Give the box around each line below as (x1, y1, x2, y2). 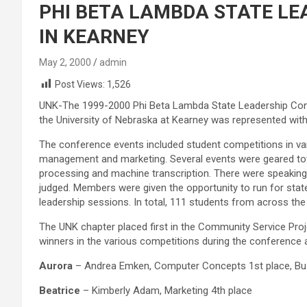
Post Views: (55, 79, 105, 90)
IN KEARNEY (39, 25, 149, 48)
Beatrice (39, 284, 80, 297)
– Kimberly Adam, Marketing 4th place (80, 284, 252, 297)
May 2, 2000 (39, 57, 91, 68)
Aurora (39, 260, 73, 273)
